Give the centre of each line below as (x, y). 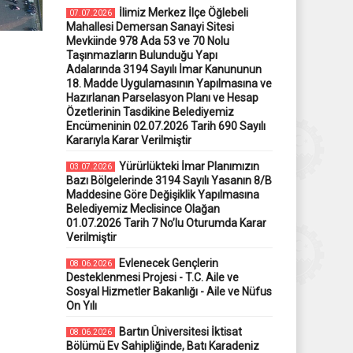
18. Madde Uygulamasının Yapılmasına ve (169, 83)
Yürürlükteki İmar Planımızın (189, 166)
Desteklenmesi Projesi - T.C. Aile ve (152, 277)
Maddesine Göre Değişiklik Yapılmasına (162, 194)
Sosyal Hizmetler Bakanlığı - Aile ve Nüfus (169, 291)
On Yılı (81, 305)
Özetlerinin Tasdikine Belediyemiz (150, 111)
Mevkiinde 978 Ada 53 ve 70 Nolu (147, 41)
